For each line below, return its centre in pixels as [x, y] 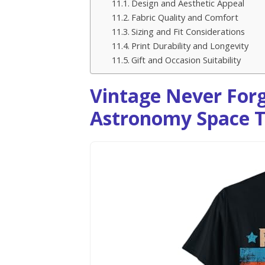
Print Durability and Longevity [190, 46]
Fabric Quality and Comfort [185, 17]
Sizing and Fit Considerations [188, 32]
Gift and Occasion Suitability [186, 60]
